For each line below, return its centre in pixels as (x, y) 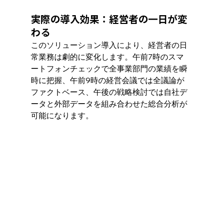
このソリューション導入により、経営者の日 (109, 45)
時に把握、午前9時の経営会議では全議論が (107, 80)
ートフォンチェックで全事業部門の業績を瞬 (109, 68)
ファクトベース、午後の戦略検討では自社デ (109, 92)
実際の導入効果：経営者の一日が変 (109, 19)
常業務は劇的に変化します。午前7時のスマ (107, 56)
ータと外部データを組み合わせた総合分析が (109, 103)
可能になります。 (62, 115)
